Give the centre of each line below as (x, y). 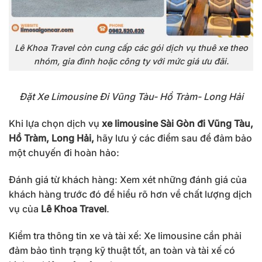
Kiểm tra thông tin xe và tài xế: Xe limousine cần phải (125, 235)
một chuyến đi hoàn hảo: (64, 153)
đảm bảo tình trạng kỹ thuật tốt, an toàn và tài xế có (122, 250)
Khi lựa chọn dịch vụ (55, 124)
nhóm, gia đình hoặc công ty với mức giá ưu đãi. (131, 61)
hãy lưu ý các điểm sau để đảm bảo (173, 138)
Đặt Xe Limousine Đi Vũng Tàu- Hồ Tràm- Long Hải (131, 97)
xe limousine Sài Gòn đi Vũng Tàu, (177, 124)
